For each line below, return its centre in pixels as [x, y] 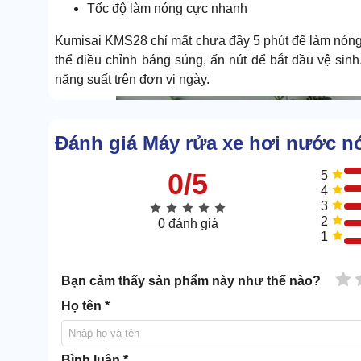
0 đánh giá [188, 224]
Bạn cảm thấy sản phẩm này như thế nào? [191, 281]
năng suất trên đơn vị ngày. [132, 79]
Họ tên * [85, 306]
